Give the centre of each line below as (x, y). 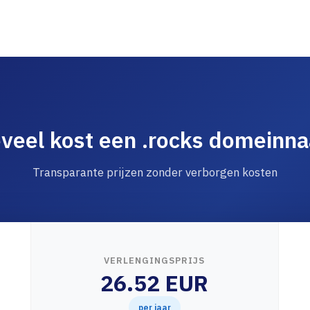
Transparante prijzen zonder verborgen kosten (155, 172)
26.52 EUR (155, 283)
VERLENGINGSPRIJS (155, 261)
